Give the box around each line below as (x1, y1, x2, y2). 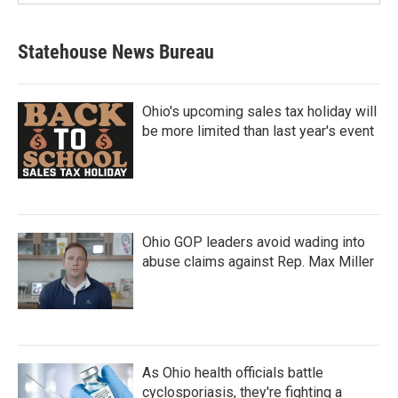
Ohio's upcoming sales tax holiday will (142, 102, 377, 120)
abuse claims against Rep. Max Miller (142, 252, 374, 270)
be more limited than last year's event (142, 122, 374, 139)
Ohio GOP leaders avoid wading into (142, 233, 365, 251)
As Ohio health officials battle (142, 363, 323, 381)
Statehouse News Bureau (18, 40, 214, 63)
